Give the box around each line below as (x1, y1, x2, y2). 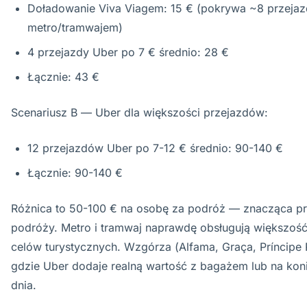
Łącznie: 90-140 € (27, 166, 123, 180)
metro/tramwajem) (27, 21, 123, 34)
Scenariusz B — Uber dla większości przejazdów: (11, 106, 268, 119)
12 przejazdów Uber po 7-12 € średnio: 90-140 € (27, 141, 283, 155)
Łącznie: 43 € (27, 70, 99, 84)
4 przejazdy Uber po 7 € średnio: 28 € (27, 45, 229, 59)
